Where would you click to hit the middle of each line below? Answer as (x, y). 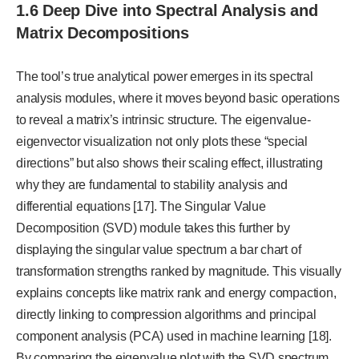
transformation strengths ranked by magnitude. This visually (179, 272)
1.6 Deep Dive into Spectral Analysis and (167, 11)
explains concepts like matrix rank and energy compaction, (176, 293)
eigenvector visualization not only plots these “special (162, 142)
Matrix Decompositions (103, 33)
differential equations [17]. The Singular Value (141, 207)
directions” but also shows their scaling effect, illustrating (169, 163)
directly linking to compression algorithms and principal (166, 315)
